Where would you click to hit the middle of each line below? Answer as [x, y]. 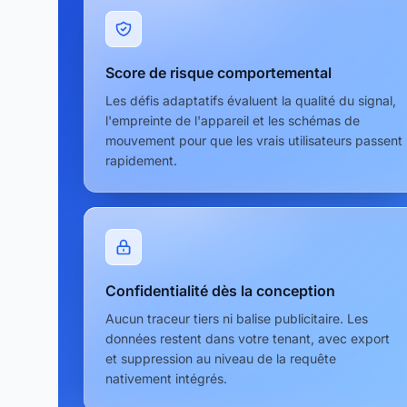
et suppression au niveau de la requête [221, 358]
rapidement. [141, 160]
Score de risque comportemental [218, 72]
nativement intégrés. [166, 378]
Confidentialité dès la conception [220, 290]
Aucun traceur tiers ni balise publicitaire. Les [237, 318]
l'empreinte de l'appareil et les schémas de [233, 120]
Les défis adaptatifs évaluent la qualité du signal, [251, 100]
